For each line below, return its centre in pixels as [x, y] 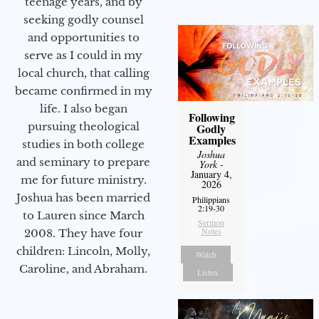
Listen [208, 272]
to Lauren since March [83, 216]
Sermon [211, 222]
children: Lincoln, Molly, [83, 251]
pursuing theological [83, 127]
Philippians [211, 199]
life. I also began [83, 109]
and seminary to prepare [83, 162]
